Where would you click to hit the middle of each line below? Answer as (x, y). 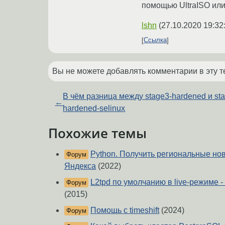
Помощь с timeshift (125, 210)
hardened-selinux (94, 108)
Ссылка (155, 40)
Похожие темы (97, 133)
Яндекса (80, 166)
